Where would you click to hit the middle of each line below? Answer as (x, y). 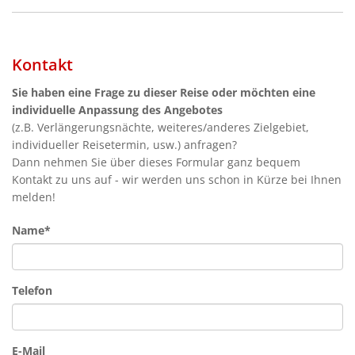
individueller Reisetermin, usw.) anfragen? (124, 145)
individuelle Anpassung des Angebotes (117, 110)
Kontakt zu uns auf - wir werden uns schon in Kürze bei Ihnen (177, 180)
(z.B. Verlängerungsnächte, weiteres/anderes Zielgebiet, (160, 128)
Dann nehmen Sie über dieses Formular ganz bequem (156, 162)
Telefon (32, 291)
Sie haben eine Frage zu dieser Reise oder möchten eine (164, 93)
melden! (34, 197)
